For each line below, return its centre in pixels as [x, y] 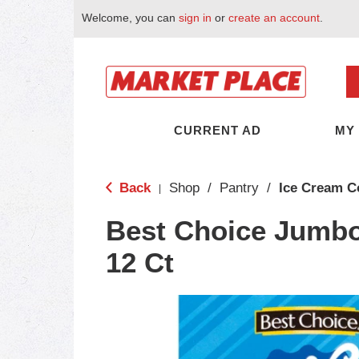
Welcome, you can [130, 18]
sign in [195, 18]
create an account [274, 18]
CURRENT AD [218, 130]
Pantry [239, 188]
